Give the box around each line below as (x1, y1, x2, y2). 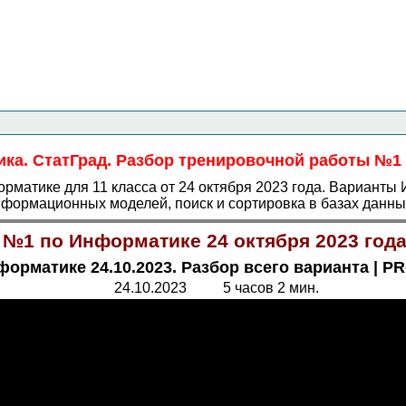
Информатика (203, 68, 304, 83)
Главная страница (30, 68, 171, 83)
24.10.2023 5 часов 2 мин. (114, 280, 319, 295)
